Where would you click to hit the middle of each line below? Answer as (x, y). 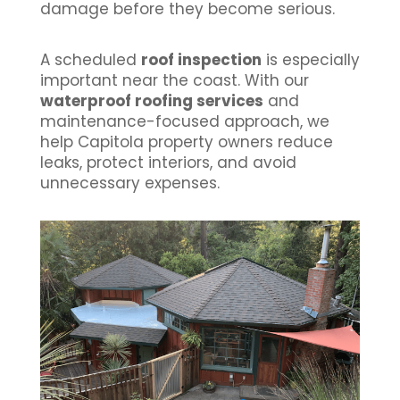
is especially (310, 60)
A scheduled (90, 60)
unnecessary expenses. (129, 183)
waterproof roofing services (151, 101)
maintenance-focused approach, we (184, 122)
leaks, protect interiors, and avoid (168, 163)
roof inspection (201, 60)
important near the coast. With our (174, 81)
